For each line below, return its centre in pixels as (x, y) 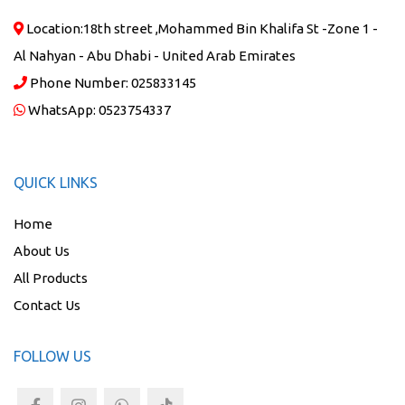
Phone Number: (79, 82)
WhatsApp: (62, 109)
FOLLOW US (52, 356)
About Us (42, 250)
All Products (51, 278)
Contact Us (47, 305)
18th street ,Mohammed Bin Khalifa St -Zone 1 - (231, 28)
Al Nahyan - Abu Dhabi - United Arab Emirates (155, 55)
